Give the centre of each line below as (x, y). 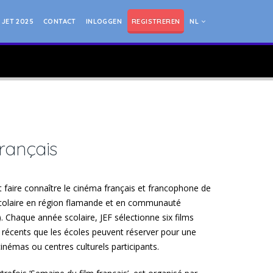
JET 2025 (17, 21)
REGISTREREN (156, 21)
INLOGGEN (104, 21)
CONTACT (59, 21)
